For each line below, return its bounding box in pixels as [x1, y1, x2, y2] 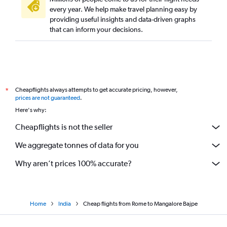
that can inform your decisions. [50, 25, 143, 33]
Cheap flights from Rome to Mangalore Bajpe [83, 200, 198, 207]
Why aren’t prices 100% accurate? [15, 159, 132, 169]
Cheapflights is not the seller [15, 122, 112, 132]
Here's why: [15, 106, 47, 113]
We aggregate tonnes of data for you [15, 140, 139, 150]
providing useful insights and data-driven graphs [50, 15, 196, 23]
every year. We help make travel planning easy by [50, 5, 197, 13]
